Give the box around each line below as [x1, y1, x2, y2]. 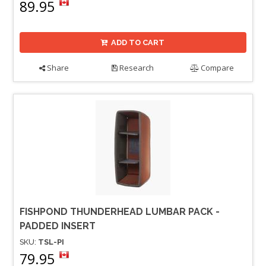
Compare [199, 62, 235, 73]
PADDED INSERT [20, 220, 96, 232]
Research [118, 62, 154, 73]
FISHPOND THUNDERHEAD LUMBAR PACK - [20, 205, 220, 217]
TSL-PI [38, 237, 64, 246]
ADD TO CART [111, 37, 165, 47]
